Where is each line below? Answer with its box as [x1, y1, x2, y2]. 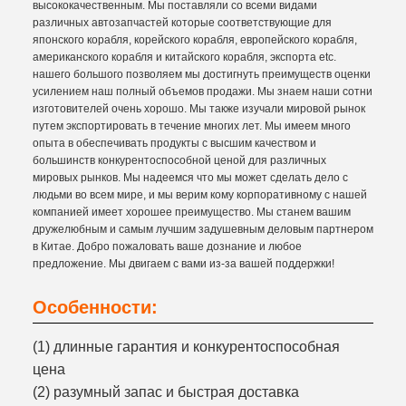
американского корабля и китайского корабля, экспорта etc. [33, 51, 336, 63]
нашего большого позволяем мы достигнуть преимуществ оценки [33, 68, 371, 81]
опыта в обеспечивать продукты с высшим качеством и [33, 137, 316, 150]
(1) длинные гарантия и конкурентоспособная [33, 339, 340, 354]
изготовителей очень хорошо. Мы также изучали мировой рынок [33, 102, 365, 115]
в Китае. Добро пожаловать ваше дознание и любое [33, 240, 302, 253]
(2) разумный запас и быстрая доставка [33, 384, 299, 400]
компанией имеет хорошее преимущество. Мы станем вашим [33, 206, 351, 218]
